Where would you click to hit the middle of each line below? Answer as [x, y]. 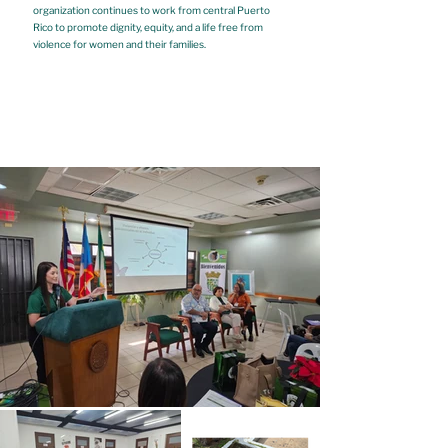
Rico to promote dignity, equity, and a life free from [148, 27]
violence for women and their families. [119, 44]
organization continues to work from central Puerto [151, 10]
